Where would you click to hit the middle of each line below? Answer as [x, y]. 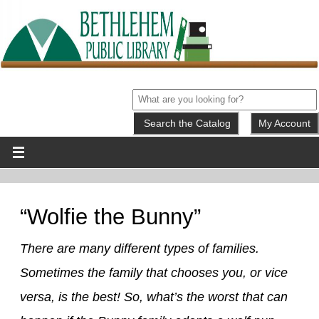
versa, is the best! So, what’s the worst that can [154, 297]
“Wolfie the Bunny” [110, 216]
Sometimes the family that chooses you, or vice [154, 273]
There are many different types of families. [140, 249]
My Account [284, 123]
